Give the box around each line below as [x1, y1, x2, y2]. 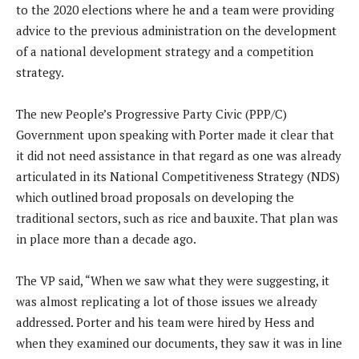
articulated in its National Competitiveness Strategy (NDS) [16, 168, 340, 185]
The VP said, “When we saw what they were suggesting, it [16, 272, 329, 289]
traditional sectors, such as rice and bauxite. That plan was [16, 210, 338, 227]
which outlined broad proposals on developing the [16, 189, 294, 206]
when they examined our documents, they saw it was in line [16, 335, 342, 352]
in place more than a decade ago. [16, 231, 196, 248]
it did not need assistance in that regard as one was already [16, 147, 341, 164]
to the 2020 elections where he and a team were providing [16, 2, 334, 18]
